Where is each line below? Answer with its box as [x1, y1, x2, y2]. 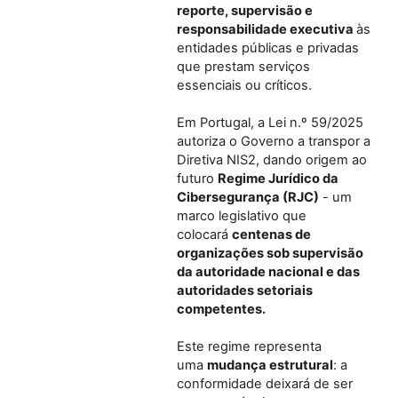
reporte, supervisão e [177, 2, 313, 19]
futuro [177, 170, 218, 187]
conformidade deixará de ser [177, 375, 353, 392]
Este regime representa [177, 338, 322, 354]
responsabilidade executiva [177, 20, 356, 37]
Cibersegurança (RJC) [177, 188, 319, 205]
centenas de [232, 226, 311, 243]
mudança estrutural [207, 356, 333, 373]
